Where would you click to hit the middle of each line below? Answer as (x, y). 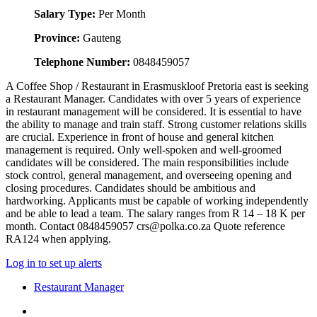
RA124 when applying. (58, 238)
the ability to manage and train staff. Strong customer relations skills (156, 124)
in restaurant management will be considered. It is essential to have (154, 111)
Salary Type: (65, 13)
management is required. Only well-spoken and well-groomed (144, 149)
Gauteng (100, 38)
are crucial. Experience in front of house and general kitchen (140, 137)
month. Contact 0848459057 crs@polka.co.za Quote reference (145, 226)
